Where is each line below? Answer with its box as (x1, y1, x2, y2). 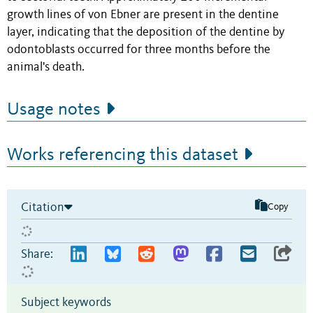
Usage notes (7, 100, 101, 119)
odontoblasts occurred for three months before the (7, 43, 270, 56)
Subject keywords (21, 296, 111, 309)
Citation (21, 201, 64, 214)
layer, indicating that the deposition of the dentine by (7, 26, 284, 38)
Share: (21, 247, 53, 261)
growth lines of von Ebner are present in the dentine (7, 8, 279, 21)
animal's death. (7, 61, 85, 73)
